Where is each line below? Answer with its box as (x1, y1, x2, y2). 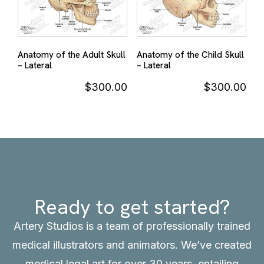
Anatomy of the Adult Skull (18, 49, 126, 61)
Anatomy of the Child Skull (136, 49, 244, 61)
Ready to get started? (34, 194, 230, 220)
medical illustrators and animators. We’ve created (12, 239, 252, 252)
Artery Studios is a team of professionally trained (14, 220, 250, 233)
